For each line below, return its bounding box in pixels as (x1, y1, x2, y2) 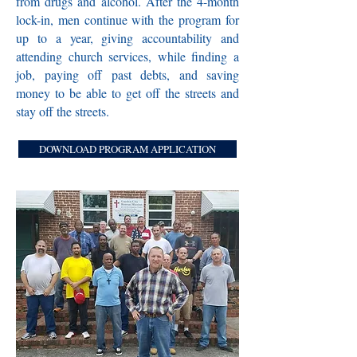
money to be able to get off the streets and (16, 84, 239, 101)
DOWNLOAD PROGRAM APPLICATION (39, 142, 216, 156)
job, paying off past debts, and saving (16, 66, 239, 83)
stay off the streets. (16, 103, 109, 120)
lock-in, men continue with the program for (16, 11, 239, 28)
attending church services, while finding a (16, 48, 239, 65)
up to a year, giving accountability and (16, 29, 239, 46)
